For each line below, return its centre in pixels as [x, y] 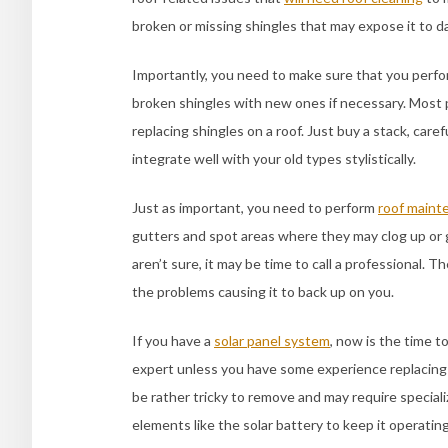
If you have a [173, 340]
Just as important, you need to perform [255, 207]
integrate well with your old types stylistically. [274, 158]
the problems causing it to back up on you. [263, 291]
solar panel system [272, 340]
